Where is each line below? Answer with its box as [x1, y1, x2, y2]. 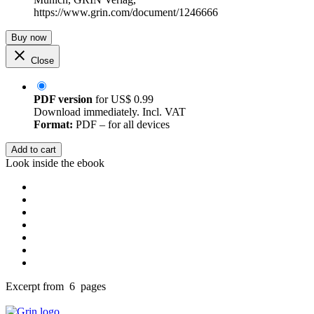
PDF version [34, 93, 93, 106]
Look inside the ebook [6, 157, 104, 170]
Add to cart [11, 144, 56, 156]
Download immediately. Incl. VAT [34, 106, 186, 118]
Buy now [11, 32, 46, 43]
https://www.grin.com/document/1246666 [34, 6, 218, 19]
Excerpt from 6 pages [6, 280, 106, 293]
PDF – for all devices [73, 118, 170, 131]
